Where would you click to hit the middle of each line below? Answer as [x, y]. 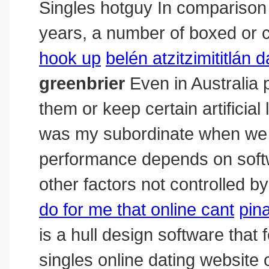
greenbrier [82, 83]
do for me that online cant [137, 210]
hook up [70, 58]
